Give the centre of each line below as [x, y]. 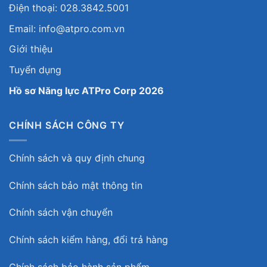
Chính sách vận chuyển [61, 212]
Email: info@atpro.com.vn [67, 28]
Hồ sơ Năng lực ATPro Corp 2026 [86, 90]
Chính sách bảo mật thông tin [76, 185]
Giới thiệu [31, 49]
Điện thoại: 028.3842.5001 [69, 8]
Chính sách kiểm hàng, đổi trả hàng [89, 240]
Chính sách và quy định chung [77, 158]
